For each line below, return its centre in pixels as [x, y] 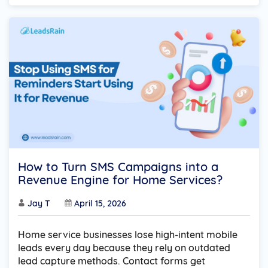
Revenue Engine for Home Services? [120, 180]
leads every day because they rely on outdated [124, 248]
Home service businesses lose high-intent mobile [128, 235]
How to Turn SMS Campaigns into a [118, 167]
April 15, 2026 [100, 204]
